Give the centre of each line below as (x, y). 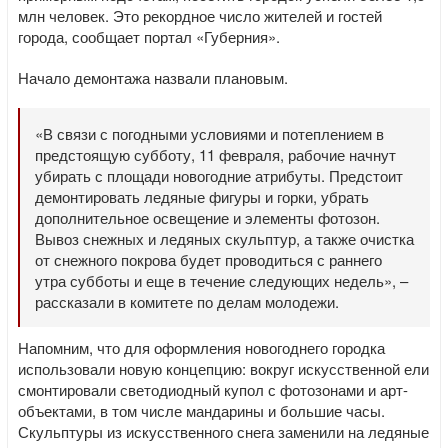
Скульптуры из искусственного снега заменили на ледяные (223, 431)
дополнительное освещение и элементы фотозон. (207, 217)
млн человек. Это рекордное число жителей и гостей (200, 15)
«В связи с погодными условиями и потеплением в (209, 133)
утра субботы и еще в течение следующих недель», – (221, 280)
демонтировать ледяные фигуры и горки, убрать (202, 196)
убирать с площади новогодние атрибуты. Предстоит (219, 175)
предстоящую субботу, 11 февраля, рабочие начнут (215, 154)
